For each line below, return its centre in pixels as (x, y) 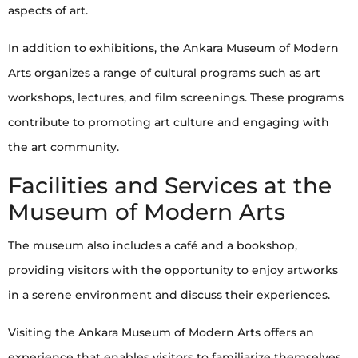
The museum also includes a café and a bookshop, (153, 245)
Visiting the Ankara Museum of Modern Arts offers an (161, 332)
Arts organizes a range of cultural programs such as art (164, 72)
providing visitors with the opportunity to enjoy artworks (173, 270)
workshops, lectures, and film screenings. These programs (176, 97)
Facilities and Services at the (170, 185)
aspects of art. (48, 10)
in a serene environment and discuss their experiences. (169, 294)
